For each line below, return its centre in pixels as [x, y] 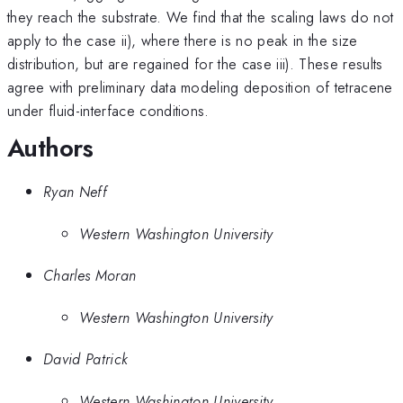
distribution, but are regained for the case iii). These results [195, 63]
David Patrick [86, 359]
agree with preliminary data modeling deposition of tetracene [200, 87]
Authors [50, 148]
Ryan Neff [75, 192]
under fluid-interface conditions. [108, 110]
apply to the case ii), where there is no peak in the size [183, 40]
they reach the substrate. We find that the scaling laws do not [201, 17]
